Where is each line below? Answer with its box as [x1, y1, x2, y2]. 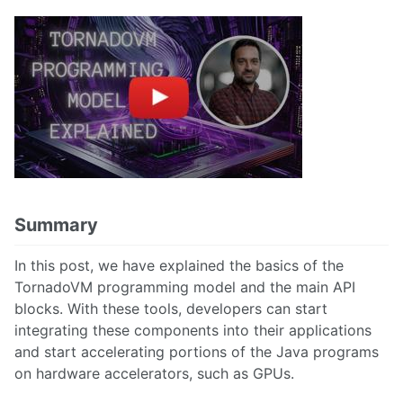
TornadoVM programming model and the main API [14, 278, 355, 297]
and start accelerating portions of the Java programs [14, 343, 379, 362]
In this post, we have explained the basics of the [14, 256, 344, 275]
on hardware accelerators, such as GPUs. [14, 364, 294, 383]
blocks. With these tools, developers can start [14, 300, 327, 318]
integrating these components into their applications [14, 321, 372, 340]
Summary [14, 214, 98, 237]
